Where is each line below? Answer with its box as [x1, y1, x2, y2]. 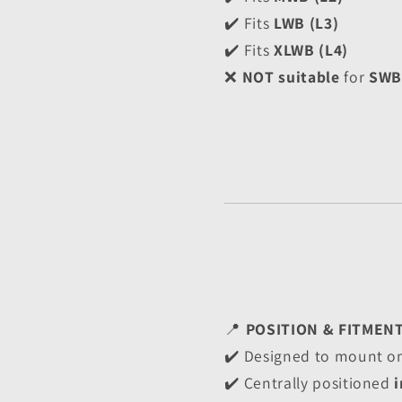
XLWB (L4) [273, 39, 348, 61]
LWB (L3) [273, 13, 339, 34]
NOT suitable [241, 66, 340, 88]
